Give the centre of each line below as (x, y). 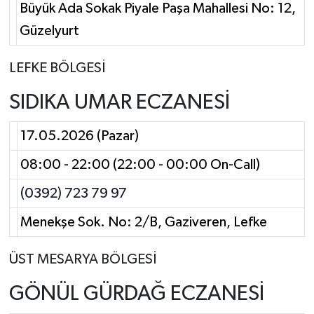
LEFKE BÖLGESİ (57, 68)
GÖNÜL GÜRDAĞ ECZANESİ (136, 294)
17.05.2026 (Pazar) (80, 136)
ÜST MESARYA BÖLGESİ (82, 260)
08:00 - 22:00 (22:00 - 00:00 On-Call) (140, 165)
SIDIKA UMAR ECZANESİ (119, 102)
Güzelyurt (49, 30)
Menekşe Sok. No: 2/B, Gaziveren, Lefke (144, 223)
